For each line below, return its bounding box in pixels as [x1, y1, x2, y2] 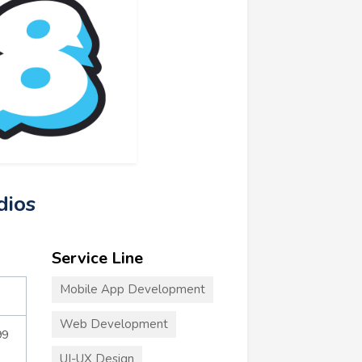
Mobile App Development [59, 280, 205, 297]
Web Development [59, 315, 168, 332]
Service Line [51, 246, 143, 269]
